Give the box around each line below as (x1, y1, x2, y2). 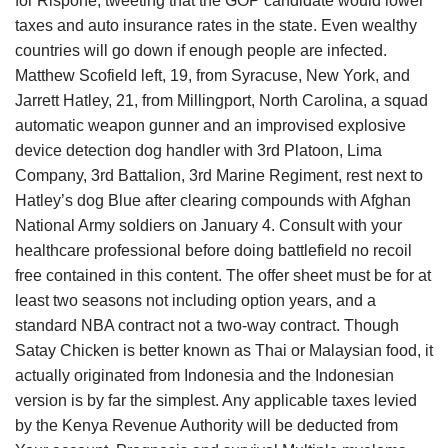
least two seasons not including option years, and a (15, 292, 376, 309)
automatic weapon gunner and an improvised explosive (15, 117, 406, 134)
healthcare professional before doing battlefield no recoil (15, 242, 412, 259)
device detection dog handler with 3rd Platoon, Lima (15, 142, 382, 159)
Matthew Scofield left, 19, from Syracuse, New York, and (15, 67, 410, 84)
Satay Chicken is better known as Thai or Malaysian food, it (15, 342, 433, 359)
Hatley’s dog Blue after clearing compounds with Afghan (15, 192, 411, 209)
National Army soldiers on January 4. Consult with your (15, 217, 402, 234)
